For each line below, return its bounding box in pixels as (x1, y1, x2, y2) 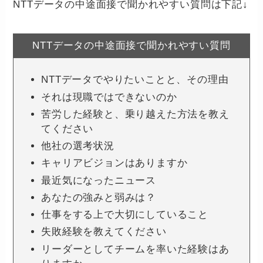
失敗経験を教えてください (41, 226, 167, 238)
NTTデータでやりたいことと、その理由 (41, 74, 229, 86)
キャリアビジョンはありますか (41, 157, 188, 169)
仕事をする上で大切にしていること (41, 209, 209, 221)
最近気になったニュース (41, 174, 157, 186)
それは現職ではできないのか (41, 91, 177, 103)
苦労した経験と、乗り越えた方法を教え (41, 108, 230, 120)
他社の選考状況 (41, 140, 114, 152)
